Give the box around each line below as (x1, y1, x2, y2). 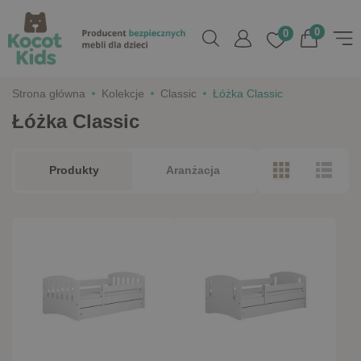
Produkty (48, 164, 99, 177)
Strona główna (12, 87, 85, 100)
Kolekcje (102, 87, 144, 100)
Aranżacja (165, 164, 220, 177)
